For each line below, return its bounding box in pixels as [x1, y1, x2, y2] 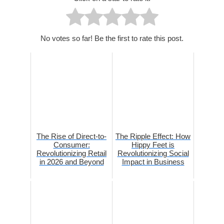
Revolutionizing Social [117, 149, 189, 158]
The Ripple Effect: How [115, 132, 190, 141]
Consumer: [53, 140, 90, 149]
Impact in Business [121, 157, 184, 166]
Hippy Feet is [131, 140, 174, 149]
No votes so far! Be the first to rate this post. [40, 34, 183, 43]
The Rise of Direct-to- [36, 132, 106, 141]
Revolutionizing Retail [36, 149, 106, 158]
